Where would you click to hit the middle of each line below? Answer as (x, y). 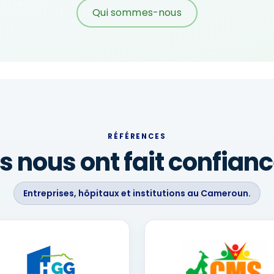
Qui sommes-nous (137, 13)
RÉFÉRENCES (137, 137)
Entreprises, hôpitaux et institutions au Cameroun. (137, 194)
